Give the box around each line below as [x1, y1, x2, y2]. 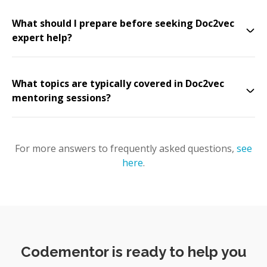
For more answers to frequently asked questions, [15, 142, 234, 155]
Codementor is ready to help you [21, 243, 246, 260]
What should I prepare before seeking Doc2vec [12, 17, 234, 30]
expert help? [12, 31, 72, 44]
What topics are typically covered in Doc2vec [12, 77, 224, 90]
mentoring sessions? [12, 91, 111, 104]
